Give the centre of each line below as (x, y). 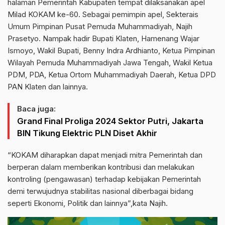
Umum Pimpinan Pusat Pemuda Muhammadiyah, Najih (100, 26)
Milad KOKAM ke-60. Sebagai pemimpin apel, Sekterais (103, 14)
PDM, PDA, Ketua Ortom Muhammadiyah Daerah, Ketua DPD (112, 75)
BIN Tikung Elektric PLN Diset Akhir (87, 133)
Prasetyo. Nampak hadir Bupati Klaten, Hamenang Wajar (103, 38)
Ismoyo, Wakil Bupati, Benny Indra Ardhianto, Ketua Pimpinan (111, 50)
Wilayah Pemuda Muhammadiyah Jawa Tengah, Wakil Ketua (110, 63)
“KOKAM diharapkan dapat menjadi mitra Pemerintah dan (105, 155)
